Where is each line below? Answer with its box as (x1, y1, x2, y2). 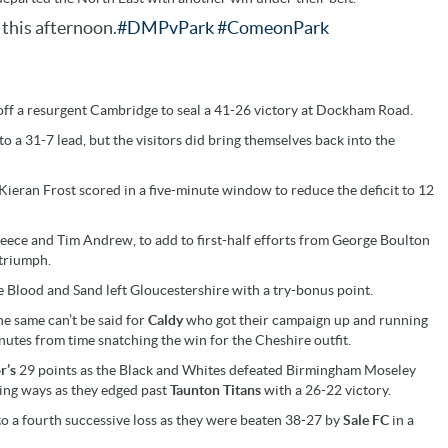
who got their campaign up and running (186, 311, 428, 328)
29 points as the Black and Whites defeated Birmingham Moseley (19, 361, 416, 378)
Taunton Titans (170, 381, 264, 398)
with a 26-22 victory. (264, 381, 391, 398)
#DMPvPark (117, 17, 214, 38)
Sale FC (343, 411, 392, 428)
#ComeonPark (217, 17, 329, 38)
